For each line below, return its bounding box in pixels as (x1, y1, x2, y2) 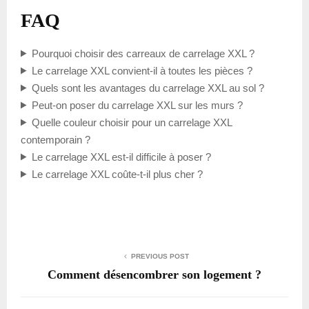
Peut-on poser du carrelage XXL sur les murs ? (31, 99, 243, 111)
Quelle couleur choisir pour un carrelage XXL (31, 116, 232, 128)
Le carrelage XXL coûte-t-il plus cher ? (31, 168, 203, 180)
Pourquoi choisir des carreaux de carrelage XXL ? (31, 47, 255, 59)
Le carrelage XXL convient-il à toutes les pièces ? (31, 64, 252, 77)
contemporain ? (21, 133, 90, 146)
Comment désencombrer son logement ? (48, 267, 261, 281)
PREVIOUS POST (131, 252, 189, 260)
